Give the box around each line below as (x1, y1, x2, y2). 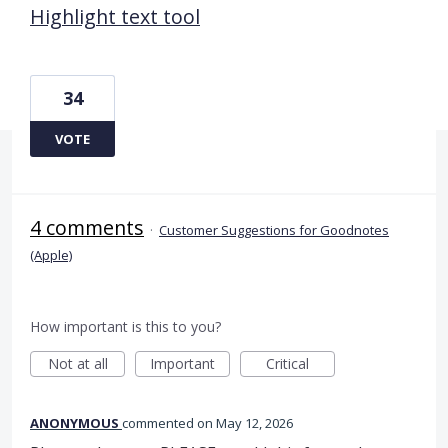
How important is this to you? (30, 316, 221, 336)
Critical (266, 353, 309, 373)
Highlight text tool (30, 2, 200, 30)
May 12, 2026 (216, 413, 293, 432)
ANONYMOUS (30, 413, 119, 432)
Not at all (47, 353, 108, 373)
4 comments (30, 213, 144, 241)
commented (122, 413, 197, 432)
